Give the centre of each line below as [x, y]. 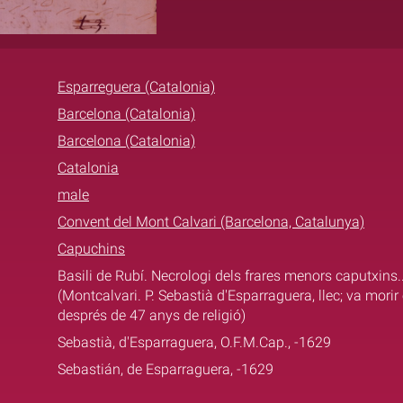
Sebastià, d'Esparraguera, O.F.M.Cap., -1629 [194, 342]
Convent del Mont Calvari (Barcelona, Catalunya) [211, 221]
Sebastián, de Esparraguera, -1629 [166, 369]
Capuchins [91, 248]
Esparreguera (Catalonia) [136, 86]
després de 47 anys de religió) [152, 315]
